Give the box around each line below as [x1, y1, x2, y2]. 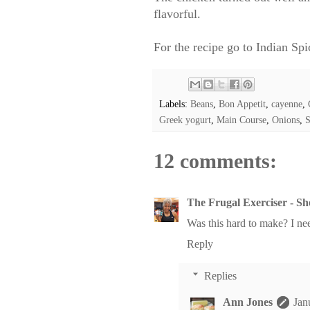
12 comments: [154, 149, 277, 173]
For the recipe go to [154, 40, 256, 55]
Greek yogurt [159, 114, 211, 126]
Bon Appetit [219, 98, 266, 110]
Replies [203, 270, 237, 282]
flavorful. [154, 7, 201, 21]
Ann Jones [223, 296, 273, 309]
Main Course [217, 114, 266, 126]
